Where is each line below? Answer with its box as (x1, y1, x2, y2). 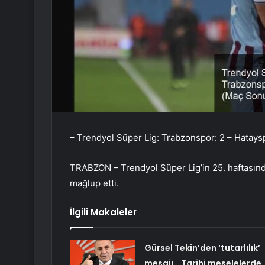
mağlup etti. (70, 177, 119, 189)
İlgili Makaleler (70, 206, 137, 219)
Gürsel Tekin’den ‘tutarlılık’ (144, 242, 260, 254)
